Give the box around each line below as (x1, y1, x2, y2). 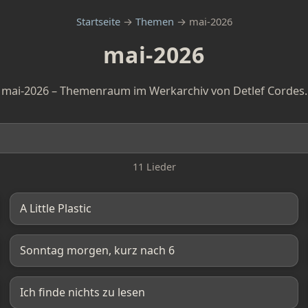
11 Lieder (132, 160, 176, 173)
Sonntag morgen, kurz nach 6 (20, 243, 175, 258)
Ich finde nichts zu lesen (20, 285, 145, 300)
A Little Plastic (20, 201, 91, 216)
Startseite (76, 14, 120, 28)
